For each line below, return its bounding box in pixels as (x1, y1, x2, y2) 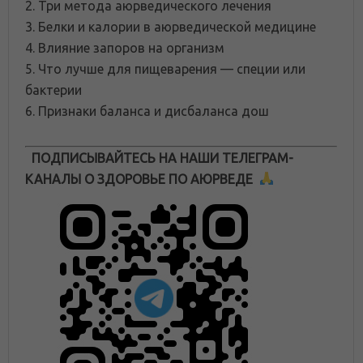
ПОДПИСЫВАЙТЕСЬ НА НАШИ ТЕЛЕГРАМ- (32, 150, 293, 165)
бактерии (25, 82, 82, 97)
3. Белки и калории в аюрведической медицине (25, 19, 316, 34)
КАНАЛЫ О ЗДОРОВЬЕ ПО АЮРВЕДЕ (25, 171, 253, 186)
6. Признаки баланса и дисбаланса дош (25, 103, 269, 118)
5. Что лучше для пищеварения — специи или (25, 61, 305, 76)
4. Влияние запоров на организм (25, 40, 224, 55)
